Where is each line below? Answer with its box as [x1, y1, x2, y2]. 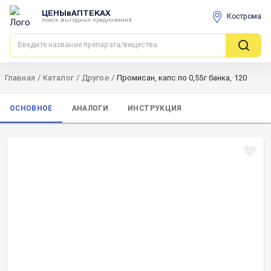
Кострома [227, 12, 261, 21]
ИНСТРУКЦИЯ [128, 103, 182, 113]
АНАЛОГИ [71, 103, 109, 113]
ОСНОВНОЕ [10, 103, 53, 113]
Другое [81, 73, 109, 82]
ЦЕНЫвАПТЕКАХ [42, 10, 111, 18]
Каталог [42, 73, 74, 82]
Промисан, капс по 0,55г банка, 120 [116, 73, 247, 82]
